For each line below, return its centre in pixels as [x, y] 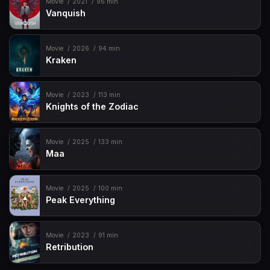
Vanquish [66, 13]
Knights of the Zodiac [93, 107]
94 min [109, 48]
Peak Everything [81, 200]
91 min [108, 235]
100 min [110, 189]
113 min [109, 95]
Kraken [61, 60]
